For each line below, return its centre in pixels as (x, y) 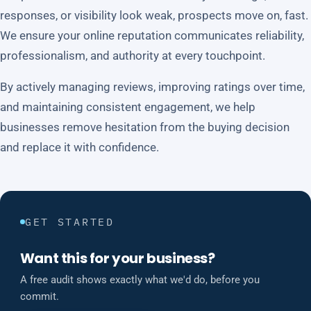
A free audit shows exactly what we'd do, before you (140, 280)
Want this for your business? (117, 258)
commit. (39, 297)
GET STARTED (69, 222)
